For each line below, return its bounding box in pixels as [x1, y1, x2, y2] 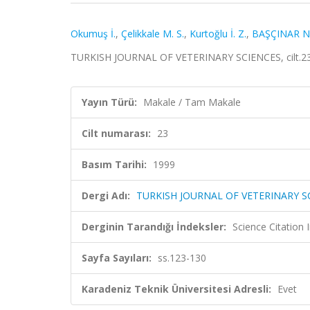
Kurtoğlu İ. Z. [190, 27, 246, 40]
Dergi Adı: [82, 189, 130, 202]
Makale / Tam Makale [143, 95, 241, 109]
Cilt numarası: [82, 127, 151, 140]
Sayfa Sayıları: [82, 251, 152, 264]
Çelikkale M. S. [121, 27, 184, 40]
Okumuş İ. [71, 27, 116, 40]
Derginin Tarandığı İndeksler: [82, 220, 226, 233]
